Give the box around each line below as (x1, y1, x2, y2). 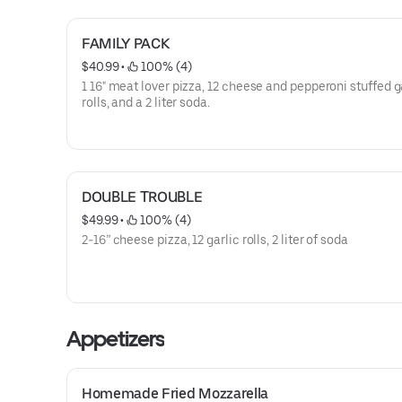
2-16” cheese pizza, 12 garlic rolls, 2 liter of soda (82, 232, 348, 247)
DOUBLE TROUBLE (82, 188, 203, 205)
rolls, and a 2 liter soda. (82, 95, 210, 109)
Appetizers (66, 326, 165, 352)
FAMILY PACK (82, 35, 170, 52)
